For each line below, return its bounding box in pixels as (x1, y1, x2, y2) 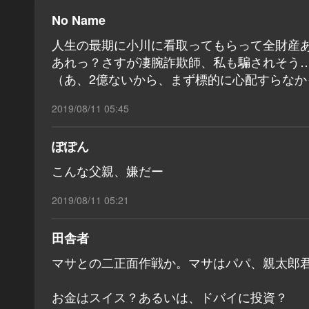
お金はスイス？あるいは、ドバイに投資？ (52, 287, 288, 306)
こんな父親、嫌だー (52, 161, 163, 179)
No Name (52, 10, 106, 29)
